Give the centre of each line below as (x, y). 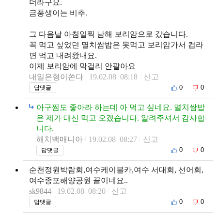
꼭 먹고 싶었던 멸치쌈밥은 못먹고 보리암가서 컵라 (116, 45)
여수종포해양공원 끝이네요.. (78, 180)
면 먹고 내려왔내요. (63, 55)
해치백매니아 (60, 139)
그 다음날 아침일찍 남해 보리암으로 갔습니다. (108, 34)
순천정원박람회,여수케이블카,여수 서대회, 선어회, (116, 170)
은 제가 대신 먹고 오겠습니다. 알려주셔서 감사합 (121, 118)
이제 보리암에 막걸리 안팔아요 (82, 66)
